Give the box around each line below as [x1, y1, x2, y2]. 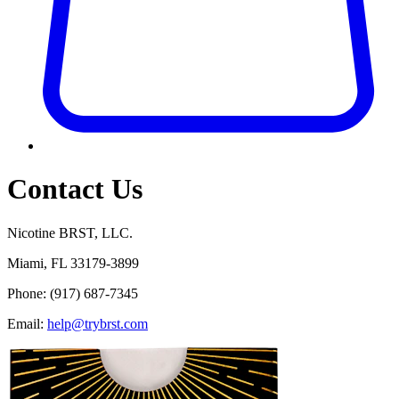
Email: [7, 315, 47, 331]
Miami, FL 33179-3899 [7, 255, 139, 271]
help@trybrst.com [47, 315, 148, 331]
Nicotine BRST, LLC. [7, 224, 133, 240]
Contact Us [7, 173, 142, 206]
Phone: [7, 285, 50, 301]
